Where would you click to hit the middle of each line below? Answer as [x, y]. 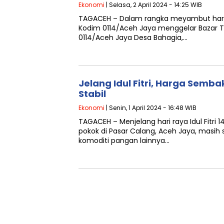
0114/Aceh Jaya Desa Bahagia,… [133, 37]
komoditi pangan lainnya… [124, 140]
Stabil [93, 94]
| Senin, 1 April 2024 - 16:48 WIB [150, 108]
